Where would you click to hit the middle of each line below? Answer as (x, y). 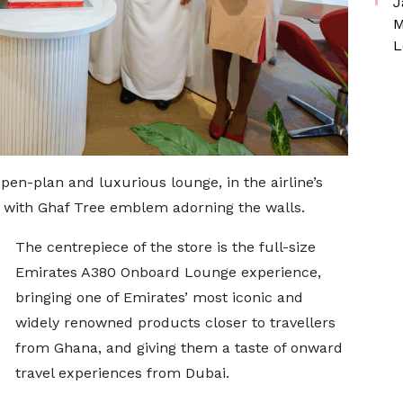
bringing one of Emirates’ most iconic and (159, 297)
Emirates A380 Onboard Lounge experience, (168, 272)
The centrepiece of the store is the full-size (165, 246)
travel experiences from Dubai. (124, 372)
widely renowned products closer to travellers (175, 322)
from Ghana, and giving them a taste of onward (179, 347)
